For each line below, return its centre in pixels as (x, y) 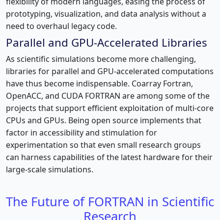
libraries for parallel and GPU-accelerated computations (110, 71)
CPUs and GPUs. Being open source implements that (104, 120)
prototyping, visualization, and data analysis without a (106, 14)
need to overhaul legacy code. (61, 26)
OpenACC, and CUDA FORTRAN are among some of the (108, 96)
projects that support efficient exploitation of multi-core (110, 108)
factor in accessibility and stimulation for (82, 132)
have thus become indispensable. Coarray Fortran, (99, 83)
